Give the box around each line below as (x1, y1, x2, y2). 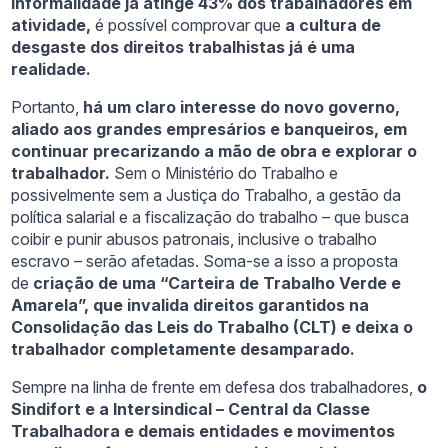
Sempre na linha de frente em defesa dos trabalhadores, (11, 377, 418, 398)
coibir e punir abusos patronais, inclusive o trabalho (11, 229, 378, 250)
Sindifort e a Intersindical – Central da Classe (11, 399, 371, 420)
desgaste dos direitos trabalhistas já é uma (11, 37, 356, 58)
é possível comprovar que (91, 15, 282, 36)
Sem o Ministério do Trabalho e (110, 163, 339, 184)
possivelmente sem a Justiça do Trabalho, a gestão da (11, 185, 402, 206)
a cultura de (281, 15, 382, 36)
